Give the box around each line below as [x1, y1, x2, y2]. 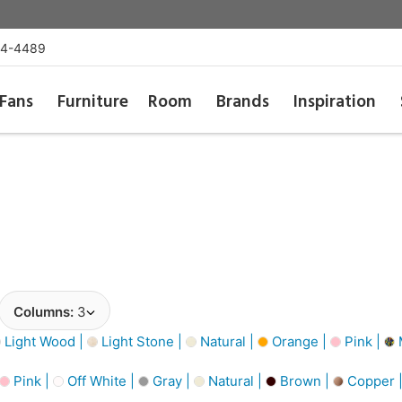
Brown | [276, 371, 333, 389]
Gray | [149, 371, 194, 389]
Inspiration [293, 89, 377, 116]
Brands [216, 89, 270, 116]
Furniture [57, 89, 128, 116]
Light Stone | [98, 332, 186, 350]
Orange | [268, 332, 330, 350]
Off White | [64, 371, 138, 389]
